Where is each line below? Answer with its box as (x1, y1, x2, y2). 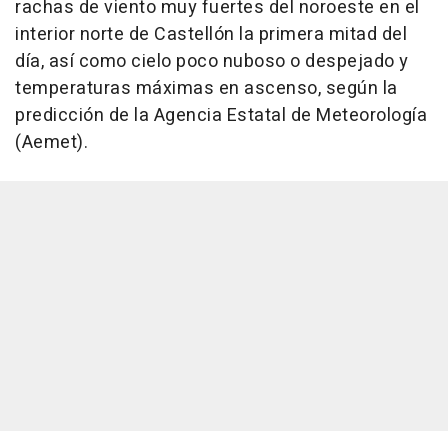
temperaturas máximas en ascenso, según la (15, 75, 398, 103)
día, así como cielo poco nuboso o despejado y (15, 48, 409, 76)
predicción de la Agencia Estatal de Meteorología (15, 102, 427, 130)
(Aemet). (15, 129, 88, 157)
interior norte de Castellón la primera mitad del (15, 21, 407, 49)
